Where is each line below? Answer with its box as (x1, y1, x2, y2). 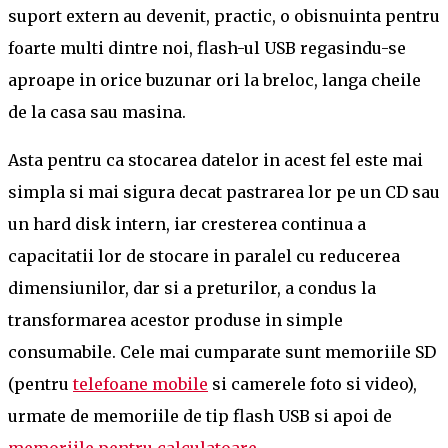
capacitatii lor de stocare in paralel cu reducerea (8, 245, 400, 266)
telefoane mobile (73, 373, 208, 394)
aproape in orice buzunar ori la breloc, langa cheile (8, 69, 421, 90)
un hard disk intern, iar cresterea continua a (8, 213, 366, 234)
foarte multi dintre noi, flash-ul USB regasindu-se (8, 37, 406, 58)
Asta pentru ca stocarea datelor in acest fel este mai (8, 149, 423, 170)
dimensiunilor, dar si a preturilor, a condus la (8, 277, 376, 298)
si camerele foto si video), (208, 373, 417, 394)
